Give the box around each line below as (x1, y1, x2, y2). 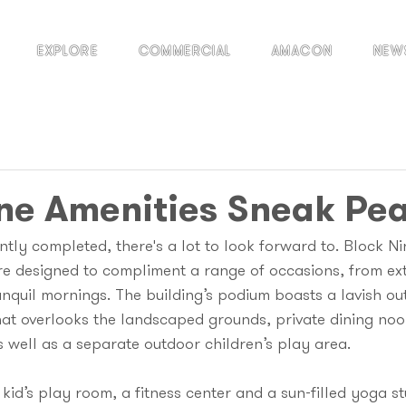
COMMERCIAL (138, 44, 232, 59)
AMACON (272, 44, 333, 59)
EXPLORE (37, 44, 99, 59)
